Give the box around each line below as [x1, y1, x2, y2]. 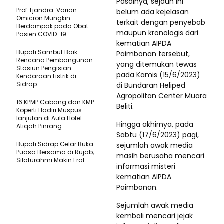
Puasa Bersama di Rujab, [16, 148, 94, 156]
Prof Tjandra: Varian [16, 6, 77, 14]
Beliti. [116, 101, 134, 111]
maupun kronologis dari [116, 28, 198, 38]
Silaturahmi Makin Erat [16, 156, 85, 164]
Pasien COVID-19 [16, 30, 66, 38]
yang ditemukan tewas [116, 59, 197, 69]
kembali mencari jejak [116, 211, 193, 221]
